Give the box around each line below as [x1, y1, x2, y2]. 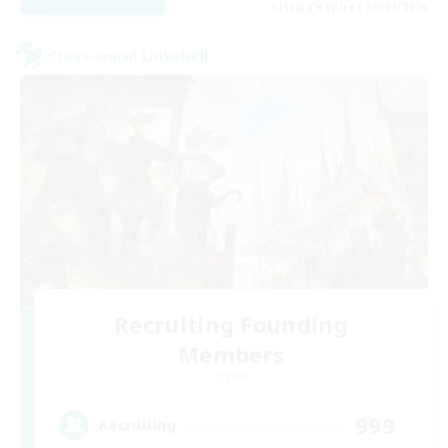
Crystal [213, 368, 249, 383]
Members [177, 338, 285, 369]
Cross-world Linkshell [48, 45, 209, 65]
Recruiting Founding [114, 308, 348, 339]
